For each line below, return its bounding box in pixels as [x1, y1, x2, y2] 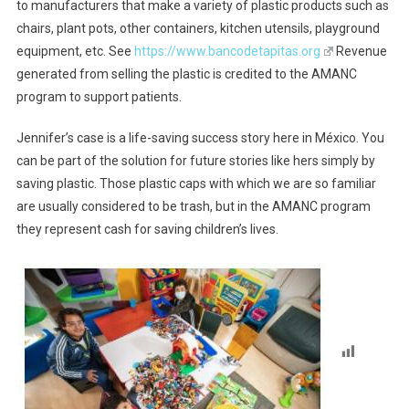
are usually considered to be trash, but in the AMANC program [16, 199, 371, 214]
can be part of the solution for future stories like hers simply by [16, 153, 375, 168]
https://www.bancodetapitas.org [133, 44, 320, 58]
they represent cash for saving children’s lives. [16, 222, 278, 236]
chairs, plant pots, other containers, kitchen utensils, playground [16, 21, 380, 36]
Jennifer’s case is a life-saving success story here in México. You [16, 131, 384, 145]
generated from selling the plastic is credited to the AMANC [16, 67, 357, 81]
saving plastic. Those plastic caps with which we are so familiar [16, 176, 376, 191]
